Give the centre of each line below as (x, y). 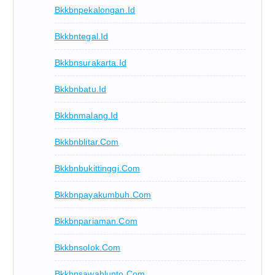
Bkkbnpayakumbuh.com (103, 195)
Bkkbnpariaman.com (96, 221)
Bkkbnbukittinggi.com (97, 168)
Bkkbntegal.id (81, 37)
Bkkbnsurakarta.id (90, 63)
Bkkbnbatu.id (80, 89)
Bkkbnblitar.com (87, 142)
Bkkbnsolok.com (87, 248)
